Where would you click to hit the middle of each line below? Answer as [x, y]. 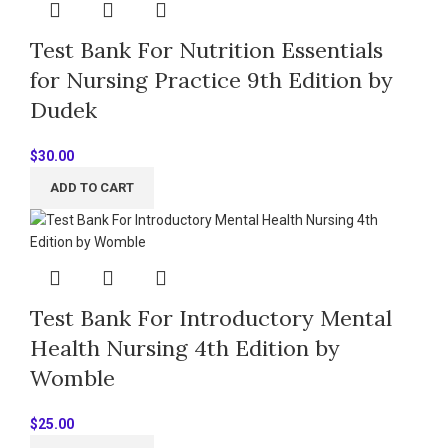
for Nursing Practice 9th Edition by [211, 79]
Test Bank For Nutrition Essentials [206, 49]
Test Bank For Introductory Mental [211, 317]
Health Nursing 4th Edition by [185, 347]
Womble [72, 377]
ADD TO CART [92, 187]
